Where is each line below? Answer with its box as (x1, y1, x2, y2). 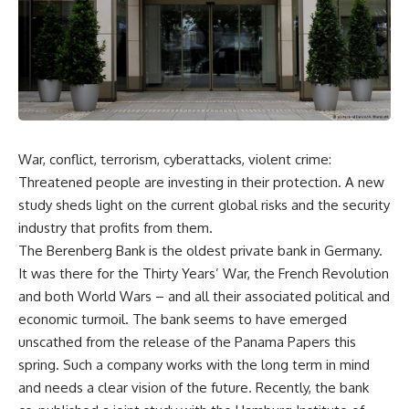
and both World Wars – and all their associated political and (18, 287, 390, 305)
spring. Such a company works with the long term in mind (18, 355, 370, 373)
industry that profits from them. (18, 218, 213, 236)
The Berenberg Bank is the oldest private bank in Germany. (18, 241, 383, 259)
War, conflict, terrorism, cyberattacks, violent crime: (18, 150, 331, 168)
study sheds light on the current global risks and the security (18, 195, 390, 214)
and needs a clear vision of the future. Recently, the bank (18, 378, 369, 396)
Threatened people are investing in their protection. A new (18, 173, 384, 191)
